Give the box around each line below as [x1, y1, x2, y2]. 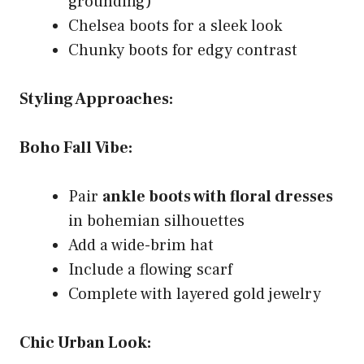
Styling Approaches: [19, 88, 173, 110]
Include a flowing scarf [68, 258, 232, 280]
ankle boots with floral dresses [102, 185, 333, 207]
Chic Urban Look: [19, 331, 151, 353]
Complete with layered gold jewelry [68, 283, 321, 305]
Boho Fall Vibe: [19, 136, 132, 158]
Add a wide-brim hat [68, 234, 214, 256]
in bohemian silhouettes [68, 210, 245, 232]
